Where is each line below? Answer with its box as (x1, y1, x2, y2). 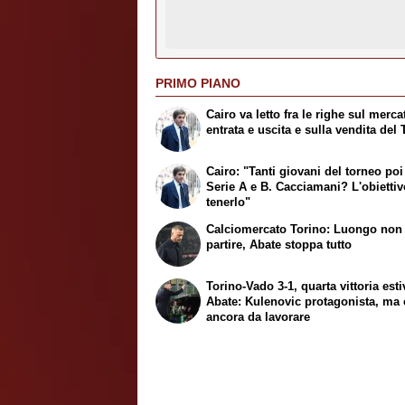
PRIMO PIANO (155, 75, 240, 90)
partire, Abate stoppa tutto (206, 238, 353, 252)
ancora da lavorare (206, 309, 311, 324)
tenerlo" (206, 195, 251, 210)
